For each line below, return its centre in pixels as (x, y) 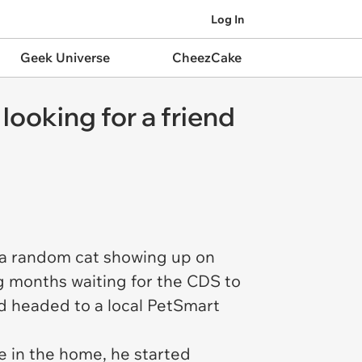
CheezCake (206, 57)
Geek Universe (65, 57)
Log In (227, 19)
